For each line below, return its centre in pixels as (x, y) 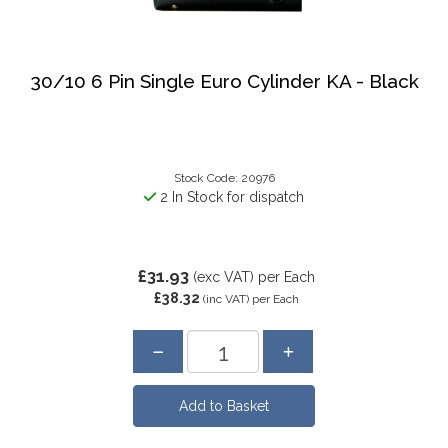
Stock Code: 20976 (224, 178)
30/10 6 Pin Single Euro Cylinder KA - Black (224, 80)
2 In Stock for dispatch (230, 197)
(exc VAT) (223, 277)
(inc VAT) (225, 299)
